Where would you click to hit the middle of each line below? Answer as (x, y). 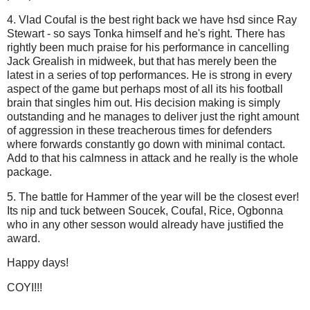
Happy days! (38, 263)
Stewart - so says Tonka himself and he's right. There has (146, 33)
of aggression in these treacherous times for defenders (139, 130)
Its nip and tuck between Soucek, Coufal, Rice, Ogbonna (145, 210)
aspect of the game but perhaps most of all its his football (145, 89)
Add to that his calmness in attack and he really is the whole (153, 158)
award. (25, 238)
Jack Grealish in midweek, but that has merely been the (142, 61)
